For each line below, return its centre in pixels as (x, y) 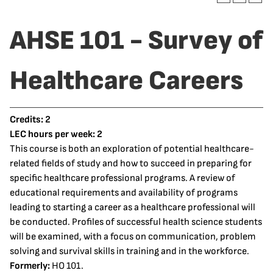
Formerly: (30, 266)
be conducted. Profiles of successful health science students (136, 222)
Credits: (27, 120)
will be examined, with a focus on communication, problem (133, 237)
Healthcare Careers (126, 81)
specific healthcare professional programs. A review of (122, 178)
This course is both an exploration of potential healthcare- (132, 149)
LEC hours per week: (52, 134)
